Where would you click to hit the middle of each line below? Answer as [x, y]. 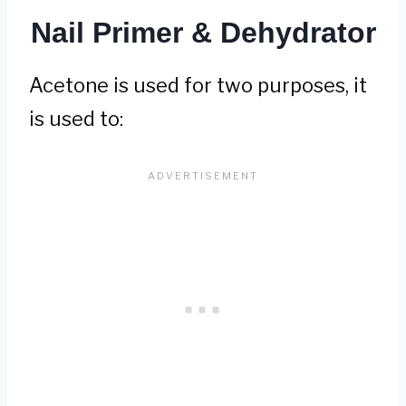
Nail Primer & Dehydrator [203, 32]
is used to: [76, 118]
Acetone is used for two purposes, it [198, 85]
